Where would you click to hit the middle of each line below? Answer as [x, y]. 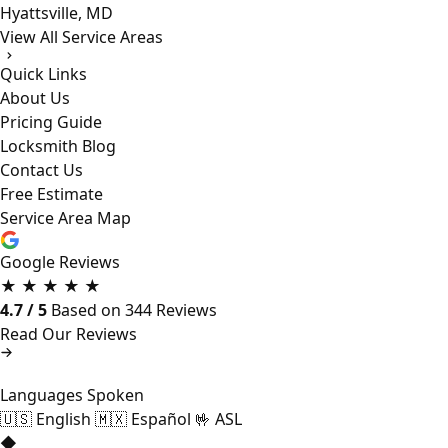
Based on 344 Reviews [134, 310]
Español [161, 419]
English [63, 419]
